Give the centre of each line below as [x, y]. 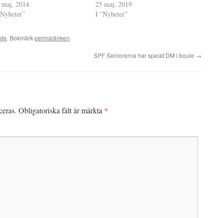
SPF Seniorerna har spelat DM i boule [145, 55]
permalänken [52, 38]
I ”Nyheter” [112, 14]
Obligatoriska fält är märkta [61, 110]
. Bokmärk [21, 38]
